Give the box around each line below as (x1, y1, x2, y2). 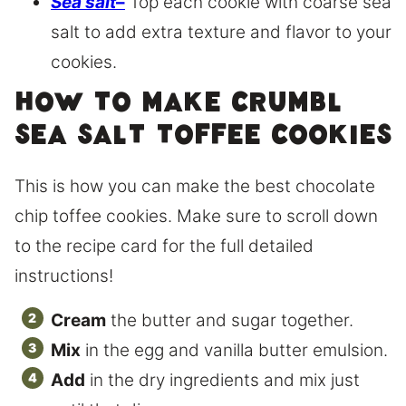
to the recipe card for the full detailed (14, 236, 314, 257)
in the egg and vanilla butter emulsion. (81, 340, 388, 362)
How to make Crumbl (14, 92, 343, 123)
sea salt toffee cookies (14, 125, 391, 156)
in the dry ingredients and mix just (85, 370, 360, 391)
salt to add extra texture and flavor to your (51, 22, 391, 43)
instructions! (14, 266, 113, 287)
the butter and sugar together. (106, 310, 353, 332)
